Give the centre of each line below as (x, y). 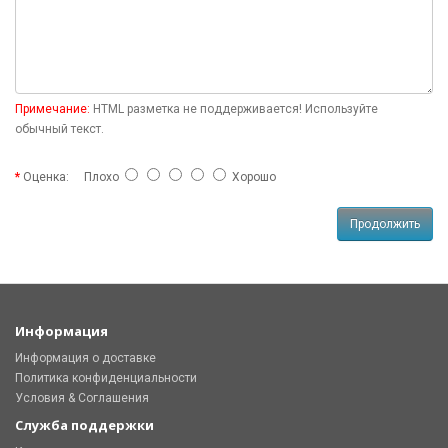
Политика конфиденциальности (106, 378)
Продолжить (385, 223)
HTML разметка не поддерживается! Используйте (234, 109)
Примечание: (52, 109)
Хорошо (251, 177)
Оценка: (46, 177)
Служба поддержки (84, 425)
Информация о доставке (85, 358)
